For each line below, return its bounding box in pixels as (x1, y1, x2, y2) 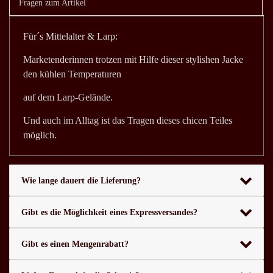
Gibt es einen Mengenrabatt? (21, 239, 129, 249)
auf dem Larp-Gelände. (23, 92, 113, 103)
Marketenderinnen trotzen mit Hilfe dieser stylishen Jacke (23, 54, 243, 65)
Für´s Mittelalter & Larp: (23, 31, 118, 42)
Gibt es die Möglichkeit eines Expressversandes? (21, 207, 197, 217)
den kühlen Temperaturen (23, 69, 121, 80)
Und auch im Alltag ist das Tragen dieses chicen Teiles (23, 115, 232, 126)
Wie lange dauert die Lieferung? (21, 175, 141, 185)
